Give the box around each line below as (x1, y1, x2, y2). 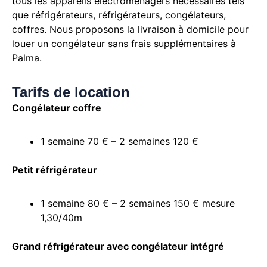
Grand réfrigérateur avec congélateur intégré (12, 240, 224, 253)
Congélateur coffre (12, 102, 101, 114)
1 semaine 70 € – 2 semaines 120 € (41, 135, 198, 148)
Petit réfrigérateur (12, 164, 97, 176)
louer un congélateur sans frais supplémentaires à (12, 38, 236, 50)
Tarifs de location (12, 84, 130, 101)
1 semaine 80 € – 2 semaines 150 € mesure (41, 197, 235, 210)
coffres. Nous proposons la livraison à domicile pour (12, 23, 249, 36)
